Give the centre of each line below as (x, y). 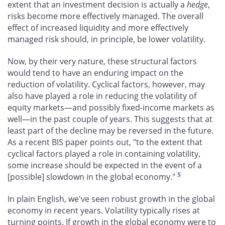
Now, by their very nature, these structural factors (102, 61)
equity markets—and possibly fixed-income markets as (111, 107)
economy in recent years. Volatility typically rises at (104, 210)
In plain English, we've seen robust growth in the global (111, 199)
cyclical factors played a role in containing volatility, (104, 153)
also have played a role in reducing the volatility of (102, 96)
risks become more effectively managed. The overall (105, 16)
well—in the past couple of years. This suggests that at (110, 119)
